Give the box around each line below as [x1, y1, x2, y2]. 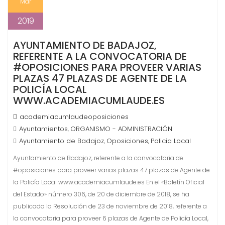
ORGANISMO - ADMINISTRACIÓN [70, 124, 172, 134]
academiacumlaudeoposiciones [20, 112, 129, 122]
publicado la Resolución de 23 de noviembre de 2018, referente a [13, 202, 207, 210]
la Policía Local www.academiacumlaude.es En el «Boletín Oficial [13, 178, 204, 186]
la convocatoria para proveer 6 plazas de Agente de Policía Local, [13, 214, 208, 222]
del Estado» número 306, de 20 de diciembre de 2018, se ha [13, 190, 189, 198]
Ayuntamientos [19, 124, 68, 134]
